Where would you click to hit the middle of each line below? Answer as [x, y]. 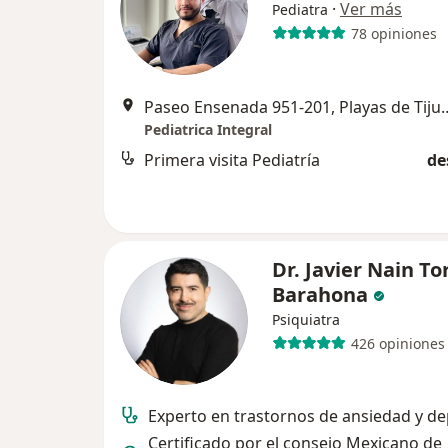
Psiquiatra [306, 319]
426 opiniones [397, 343]
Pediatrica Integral [208, 129]
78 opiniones [393, 33]
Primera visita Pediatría [232, 160]
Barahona [322, 294]
